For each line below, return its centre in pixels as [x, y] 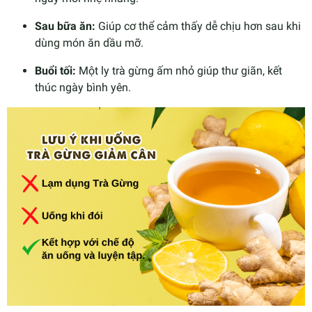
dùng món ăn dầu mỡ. [89, 42]
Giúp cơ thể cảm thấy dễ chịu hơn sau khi [198, 26]
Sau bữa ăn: [65, 26]
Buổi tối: [55, 70]
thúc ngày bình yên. [83, 87]
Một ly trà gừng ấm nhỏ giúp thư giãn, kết [179, 70]
